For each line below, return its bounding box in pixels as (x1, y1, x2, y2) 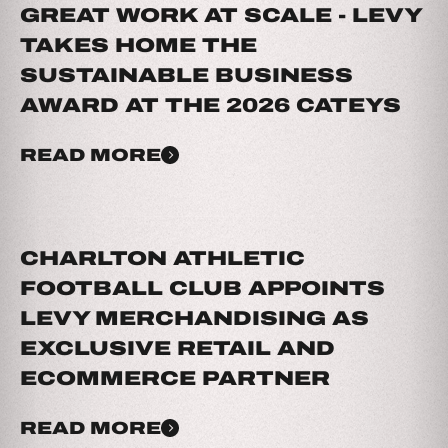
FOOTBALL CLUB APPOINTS (20, 272, 385, 304)
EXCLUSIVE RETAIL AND (20, 332, 335, 364)
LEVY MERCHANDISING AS (20, 302, 369, 334)
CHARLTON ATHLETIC (20, 242, 305, 274)
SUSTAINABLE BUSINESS (20, 59, 353, 91)
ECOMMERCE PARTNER (20, 362, 330, 394)
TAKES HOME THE (20, 29, 257, 61)
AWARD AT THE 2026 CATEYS (20, 89, 401, 121)
